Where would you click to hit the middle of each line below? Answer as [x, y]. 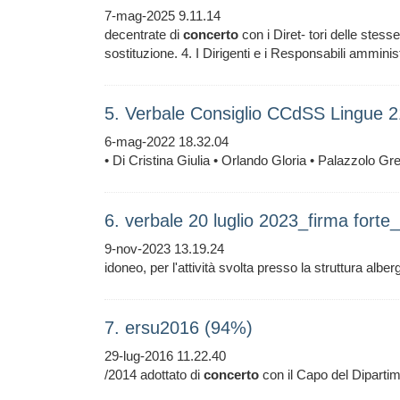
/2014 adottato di [154, 375]
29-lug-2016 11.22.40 [165, 356]
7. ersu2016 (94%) [179, 328]
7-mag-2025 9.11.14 [162, 16]
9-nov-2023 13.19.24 [164, 249]
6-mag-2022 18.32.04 [167, 142]
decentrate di [144, 34]
